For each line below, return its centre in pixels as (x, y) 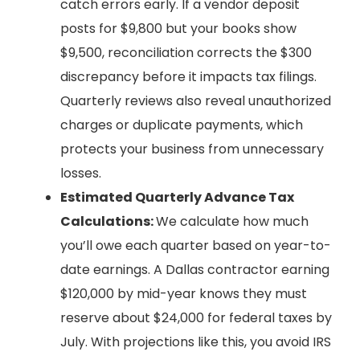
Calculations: (108, 221)
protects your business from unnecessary (192, 149)
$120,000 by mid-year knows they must (184, 293)
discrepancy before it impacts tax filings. (188, 76)
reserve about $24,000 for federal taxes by (196, 317)
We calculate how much (232, 221)
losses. (81, 173)
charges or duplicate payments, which (182, 125)
